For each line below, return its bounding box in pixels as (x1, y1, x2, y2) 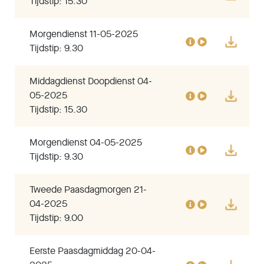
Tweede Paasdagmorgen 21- (29, 186, 147, 195)
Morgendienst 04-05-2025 (29, 138, 142, 148)
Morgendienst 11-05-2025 (29, 30, 138, 39)
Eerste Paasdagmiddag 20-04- (29, 247, 156, 256)
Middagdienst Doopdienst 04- (29, 77, 152, 87)
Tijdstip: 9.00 (29, 214, 83, 223)
